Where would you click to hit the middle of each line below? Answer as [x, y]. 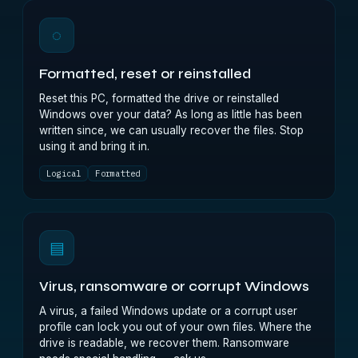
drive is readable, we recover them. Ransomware [164, 343]
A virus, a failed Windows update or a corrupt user [168, 311]
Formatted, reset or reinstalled [145, 74]
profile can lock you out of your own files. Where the [175, 327]
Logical [64, 173]
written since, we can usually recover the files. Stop [171, 130]
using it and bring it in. [94, 146]
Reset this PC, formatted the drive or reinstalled [159, 98]
